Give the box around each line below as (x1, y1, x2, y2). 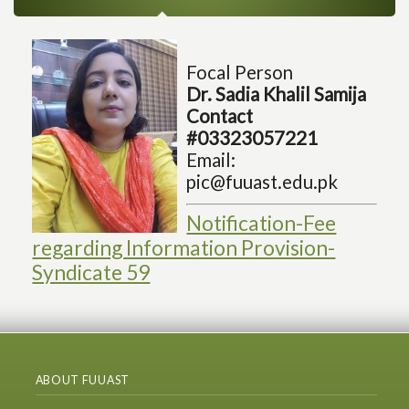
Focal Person (186, 61, 294, 84)
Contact (186, 105, 254, 128)
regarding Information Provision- (32, 235, 336, 261)
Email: (186, 149, 236, 172)
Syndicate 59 (32, 259, 151, 286)
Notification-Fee (186, 210, 337, 236)
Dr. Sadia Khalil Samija (186, 83, 367, 106)
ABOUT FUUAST (35, 373, 130, 388)
